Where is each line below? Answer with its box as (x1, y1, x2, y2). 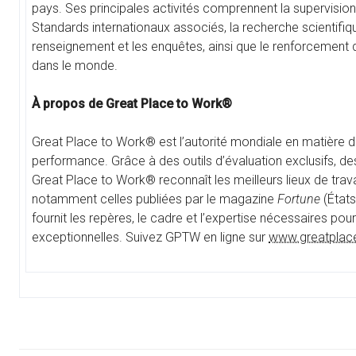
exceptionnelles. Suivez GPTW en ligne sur (32, 230, 269, 246)
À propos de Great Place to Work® (32, 96, 232, 112)
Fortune (277, 192, 320, 207)
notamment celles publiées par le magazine (32, 192, 277, 207)
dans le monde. (32, 58, 118, 74)
